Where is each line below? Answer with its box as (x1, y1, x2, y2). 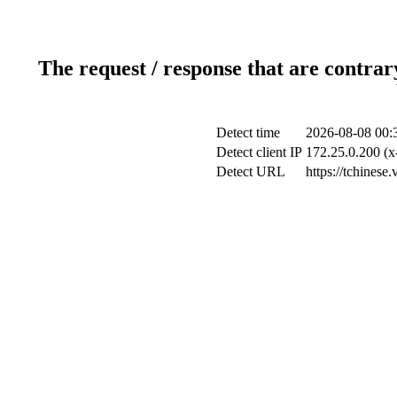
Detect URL (215, 163, 285, 179)
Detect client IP (215, 144, 302, 160)
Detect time (215, 124, 280, 140)
